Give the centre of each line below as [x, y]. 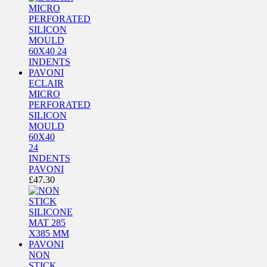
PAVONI [46, 169]
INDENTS [49, 158]
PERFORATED [60, 104]
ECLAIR [46, 83]
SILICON [48, 115]
